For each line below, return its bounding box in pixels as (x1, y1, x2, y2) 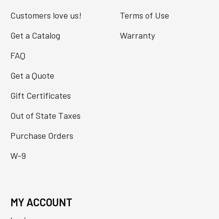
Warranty (119, 29, 155, 41)
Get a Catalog (10, 29, 60, 41)
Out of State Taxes (10, 109, 81, 121)
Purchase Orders (10, 130, 73, 141)
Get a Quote (10, 69, 54, 81)
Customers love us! (10, 9, 82, 21)
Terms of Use (119, 9, 169, 21)
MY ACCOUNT (10, 195, 72, 208)
